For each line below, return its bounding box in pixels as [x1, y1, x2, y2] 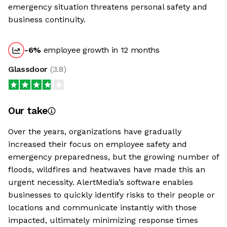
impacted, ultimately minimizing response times [8, 215, 198, 225]
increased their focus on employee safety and [8, 139, 187, 149]
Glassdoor [8, 64, 50, 74]
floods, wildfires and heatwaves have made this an [8, 165, 205, 174]
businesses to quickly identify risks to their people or [8, 190, 215, 200]
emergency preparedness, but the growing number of [8, 152, 219, 162]
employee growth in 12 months [41, 45, 160, 55]
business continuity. [8, 15, 86, 24]
